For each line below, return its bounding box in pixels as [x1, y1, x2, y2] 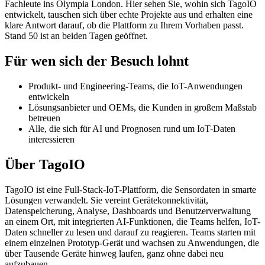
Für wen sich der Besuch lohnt [5, 53, 189, 69]
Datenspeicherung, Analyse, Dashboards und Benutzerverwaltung [5, 205, 251, 216]
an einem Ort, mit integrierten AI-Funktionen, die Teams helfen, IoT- [5, 216, 260, 227]
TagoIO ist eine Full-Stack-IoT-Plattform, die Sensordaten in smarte [5, 184, 256, 195]
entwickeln [28, 92, 69, 102]
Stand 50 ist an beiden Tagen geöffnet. [5, 31, 148, 41]
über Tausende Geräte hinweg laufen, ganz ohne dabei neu [5, 248, 224, 258]
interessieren [28, 134, 75, 145]
